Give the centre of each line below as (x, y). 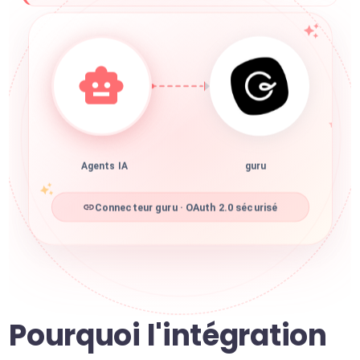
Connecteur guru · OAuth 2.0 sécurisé (186, 212)
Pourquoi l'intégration (168, 335)
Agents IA (104, 171)
